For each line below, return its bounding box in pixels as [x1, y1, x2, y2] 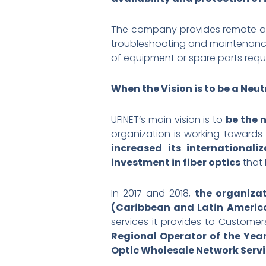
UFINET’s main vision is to [111, 112, 226, 126]
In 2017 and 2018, [111, 186, 195, 200]
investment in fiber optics [111, 155, 240, 169]
